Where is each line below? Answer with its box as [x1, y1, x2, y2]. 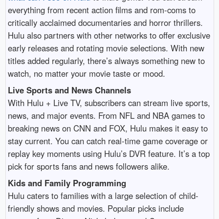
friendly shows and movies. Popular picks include [7, 202, 184, 215]
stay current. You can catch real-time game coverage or [7, 135, 208, 147]
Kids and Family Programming [7, 177, 126, 189]
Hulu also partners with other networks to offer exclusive [7, 29, 210, 41]
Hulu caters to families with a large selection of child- [7, 190, 198, 202]
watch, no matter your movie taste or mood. [7, 67, 165, 79]
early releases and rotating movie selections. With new [7, 42, 204, 54]
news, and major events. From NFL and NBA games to [7, 109, 205, 122]
